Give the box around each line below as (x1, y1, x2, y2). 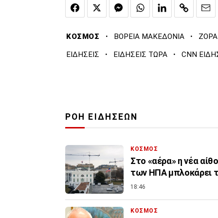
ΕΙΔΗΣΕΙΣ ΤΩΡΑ (113, 50, 167, 59)
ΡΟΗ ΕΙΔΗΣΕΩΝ (65, 112, 138, 122)
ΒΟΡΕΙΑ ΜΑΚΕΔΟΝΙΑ (113, 32, 184, 41)
